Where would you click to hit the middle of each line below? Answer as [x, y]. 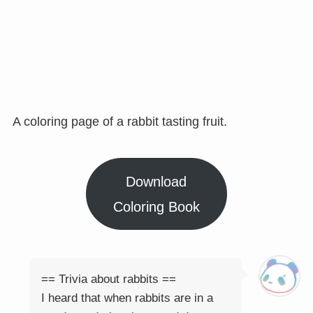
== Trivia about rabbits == [108, 279]
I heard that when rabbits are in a [127, 298]
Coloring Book [156, 206]
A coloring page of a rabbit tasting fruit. [119, 122]
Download [156, 181]
